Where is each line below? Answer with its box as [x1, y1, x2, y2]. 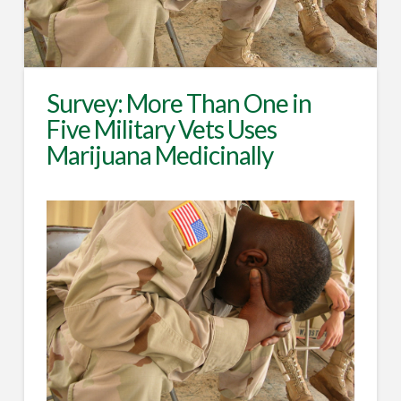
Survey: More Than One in [46, 87, 312, 118]
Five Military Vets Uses [46, 113, 277, 144]
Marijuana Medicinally [46, 139, 274, 170]
